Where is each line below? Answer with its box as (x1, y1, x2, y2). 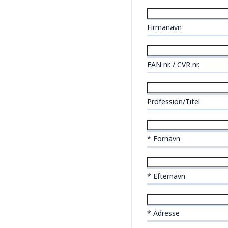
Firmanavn (147, 22, 182, 32)
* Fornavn (147, 133, 181, 144)
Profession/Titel (147, 96, 201, 106)
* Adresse (147, 208, 180, 218)
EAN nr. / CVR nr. (147, 59, 200, 69)
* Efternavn (147, 170, 186, 181)
